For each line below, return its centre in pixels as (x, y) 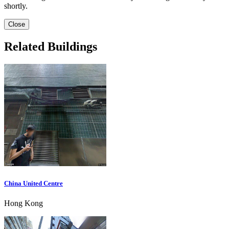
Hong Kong (24, 203)
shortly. (16, 6)
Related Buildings (51, 47)
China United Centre (33, 184)
